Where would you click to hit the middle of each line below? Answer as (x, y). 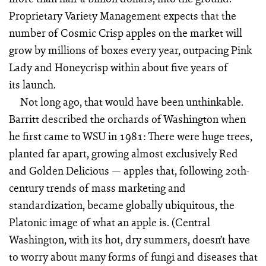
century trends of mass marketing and (97, 187)
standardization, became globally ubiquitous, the (121, 205)
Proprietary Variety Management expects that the (122, 15)
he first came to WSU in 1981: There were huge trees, (130, 136)
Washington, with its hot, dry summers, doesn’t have (129, 239)
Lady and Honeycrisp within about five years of (118, 67)
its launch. (32, 84)
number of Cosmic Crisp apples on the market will (125, 32)
